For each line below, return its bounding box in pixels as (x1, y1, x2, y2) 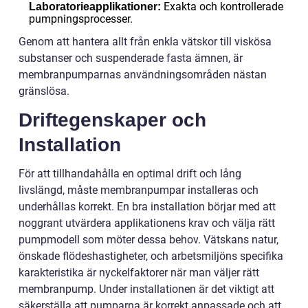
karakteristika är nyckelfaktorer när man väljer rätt (19, 266, 259, 279)
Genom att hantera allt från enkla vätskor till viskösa (19, 35, 272, 48)
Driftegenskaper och (19, 109, 206, 131)
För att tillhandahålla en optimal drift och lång (19, 167, 241, 180)
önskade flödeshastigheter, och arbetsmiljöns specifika (19, 250, 283, 263)
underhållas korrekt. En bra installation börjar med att (19, 200, 276, 213)
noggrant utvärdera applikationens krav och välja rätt (19, 217, 275, 230)
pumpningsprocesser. (29, 12, 133, 25)
